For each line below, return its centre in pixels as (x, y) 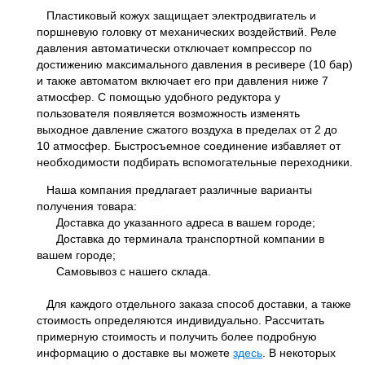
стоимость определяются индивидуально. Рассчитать (180, 320)
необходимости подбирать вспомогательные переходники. (195, 162)
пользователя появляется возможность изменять (168, 113)
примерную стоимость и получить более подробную (177, 336)
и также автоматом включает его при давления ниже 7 (182, 80)
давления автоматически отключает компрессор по (174, 48)
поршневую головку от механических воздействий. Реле (187, 31)
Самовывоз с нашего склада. (124, 271)
